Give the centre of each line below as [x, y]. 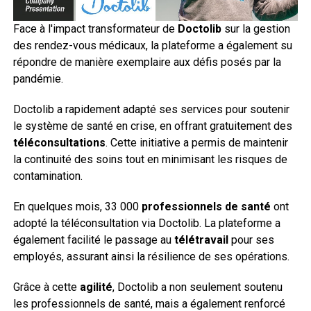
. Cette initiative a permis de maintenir [196, 142]
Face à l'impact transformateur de [95, 28]
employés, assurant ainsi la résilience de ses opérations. [151, 256]
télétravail [201, 239]
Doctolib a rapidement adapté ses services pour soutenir [151, 109]
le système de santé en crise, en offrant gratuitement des [152, 126]
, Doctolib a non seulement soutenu [197, 287]
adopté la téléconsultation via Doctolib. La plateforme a [146, 223]
